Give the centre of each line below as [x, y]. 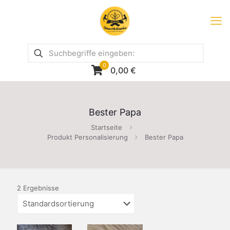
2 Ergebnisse [38, 188]
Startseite [107, 127]
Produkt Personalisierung [87, 137]
